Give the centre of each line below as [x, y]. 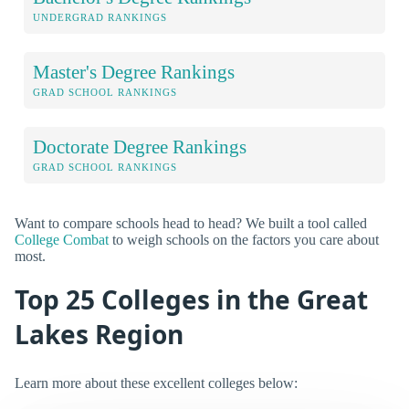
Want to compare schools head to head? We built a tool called [191, 223]
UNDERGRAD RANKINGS [100, 17]
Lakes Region [99, 334]
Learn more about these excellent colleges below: [156, 383]
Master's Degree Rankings [134, 71]
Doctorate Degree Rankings [140, 146]
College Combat [62, 239]
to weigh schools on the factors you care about [244, 239]
